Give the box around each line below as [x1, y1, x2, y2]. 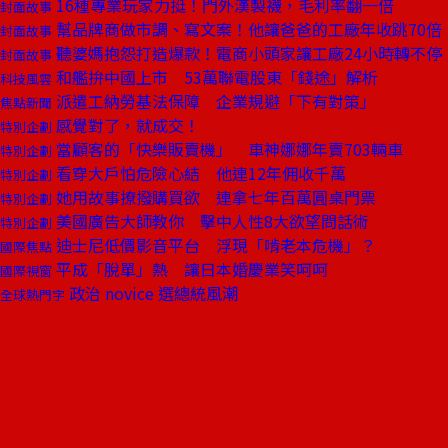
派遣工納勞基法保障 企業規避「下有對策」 [52, 89, 376, 113]
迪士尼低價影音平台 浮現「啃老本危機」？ [52, 233, 376, 257]
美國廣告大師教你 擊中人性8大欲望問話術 [52, 209, 369, 233]
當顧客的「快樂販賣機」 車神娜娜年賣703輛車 [52, 137, 403, 161]
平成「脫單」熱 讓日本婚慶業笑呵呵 [52, 257, 328, 281]
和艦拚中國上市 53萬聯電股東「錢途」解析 [52, 65, 378, 89]
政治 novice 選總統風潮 [65, 281, 238, 305]
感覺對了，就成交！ [52, 113, 200, 137]
